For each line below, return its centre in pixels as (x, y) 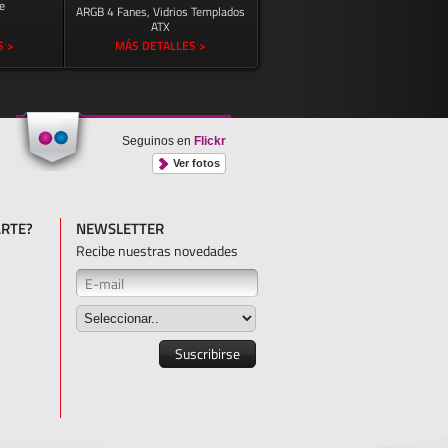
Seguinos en (158, 141)
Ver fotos (195, 163)
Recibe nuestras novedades (157, 250)
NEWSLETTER (120, 228)
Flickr (210, 141)
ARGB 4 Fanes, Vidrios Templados (160, 11)
